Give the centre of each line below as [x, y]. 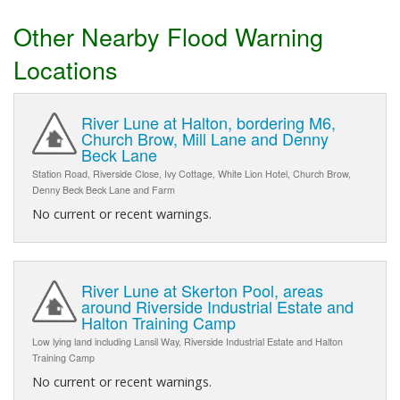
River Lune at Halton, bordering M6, [208, 123]
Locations [66, 69]
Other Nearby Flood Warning [168, 36]
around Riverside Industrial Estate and [217, 307]
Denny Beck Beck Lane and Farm [104, 190]
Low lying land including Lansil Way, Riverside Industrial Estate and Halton [187, 342]
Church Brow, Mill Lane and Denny [205, 139]
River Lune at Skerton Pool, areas [202, 291]
